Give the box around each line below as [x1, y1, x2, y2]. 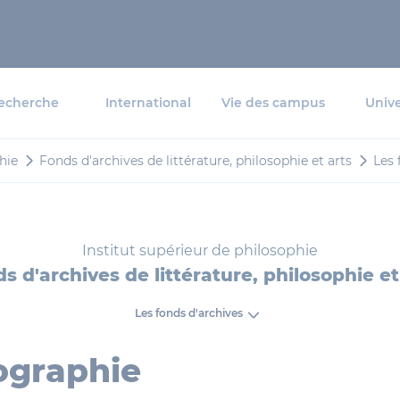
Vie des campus [221, 95, 325, 111]
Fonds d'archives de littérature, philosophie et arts [39, 153, 352, 169]
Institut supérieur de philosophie [82, 242, 318, 259]
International [105, 95, 191, 111]
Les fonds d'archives [135, 306, 244, 321]
